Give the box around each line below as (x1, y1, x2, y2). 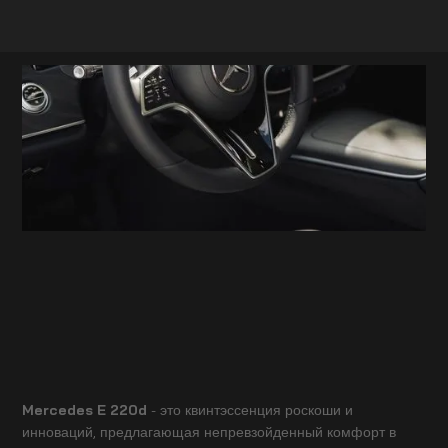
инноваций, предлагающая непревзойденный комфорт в (22, 422, 397, 440)
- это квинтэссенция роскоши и (151, 400, 354, 418)
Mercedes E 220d (22, 400, 152, 418)
